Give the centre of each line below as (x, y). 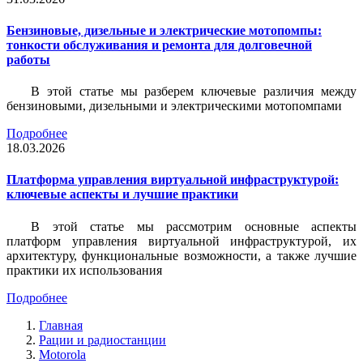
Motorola (62, 354)
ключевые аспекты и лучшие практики (122, 194)
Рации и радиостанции (102, 340)
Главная (61, 325)
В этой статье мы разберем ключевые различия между (194, 92)
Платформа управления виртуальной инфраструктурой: (173, 180)
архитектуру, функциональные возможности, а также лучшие (181, 255)
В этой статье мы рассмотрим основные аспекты (194, 226)
